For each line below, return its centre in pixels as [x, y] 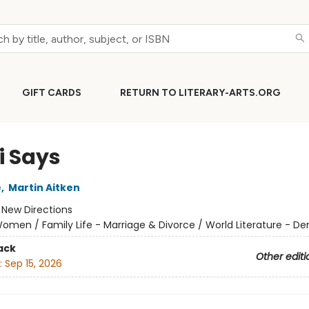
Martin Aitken [44, 188]
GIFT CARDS [52, 93]
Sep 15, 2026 [33, 264]
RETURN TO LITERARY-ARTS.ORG [200, 93]
